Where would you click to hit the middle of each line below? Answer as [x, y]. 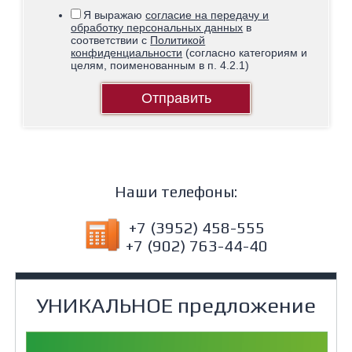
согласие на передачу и [207, 15]
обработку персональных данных [157, 28]
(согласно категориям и [245, 53]
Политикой [178, 40]
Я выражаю [115, 15]
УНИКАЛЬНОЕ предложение [176, 306]
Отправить [176, 99]
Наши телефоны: [176, 192]
